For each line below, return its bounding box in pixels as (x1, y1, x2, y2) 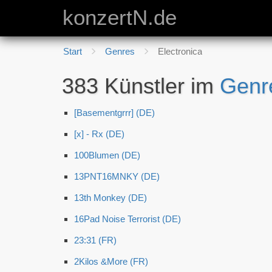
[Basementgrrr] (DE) (74, 107, 155, 118)
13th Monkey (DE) (74, 192, 147, 203)
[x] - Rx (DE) (74, 129, 124, 139)
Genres (105, 46, 135, 56)
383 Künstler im (62, 73, 220, 98)
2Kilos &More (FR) (74, 256, 148, 267)
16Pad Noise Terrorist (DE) (74, 214, 181, 224)
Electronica (158, 46, 202, 56)
